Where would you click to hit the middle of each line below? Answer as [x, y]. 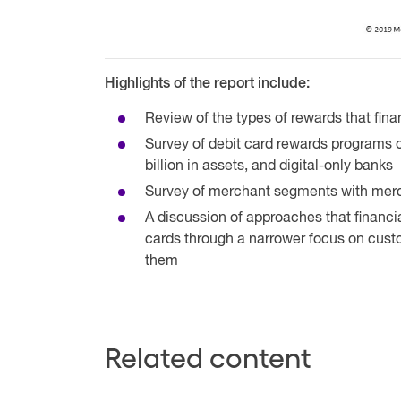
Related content [208, 355]
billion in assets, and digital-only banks [269, 166]
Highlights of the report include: [207, 84]
